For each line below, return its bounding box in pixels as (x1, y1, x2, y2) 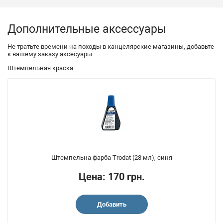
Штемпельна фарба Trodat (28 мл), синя (51, 153, 172, 161)
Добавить (97, 200, 126, 208)
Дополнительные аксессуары (7, 22, 166, 36)
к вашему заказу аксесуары (7, 50, 92, 58)
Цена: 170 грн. (78, 170, 145, 183)
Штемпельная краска (7, 64, 73, 72)
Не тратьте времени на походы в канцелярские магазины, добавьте (7, 42, 214, 50)
